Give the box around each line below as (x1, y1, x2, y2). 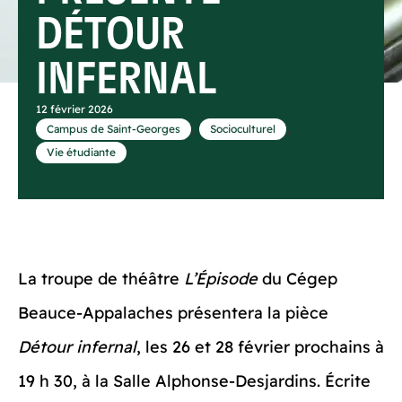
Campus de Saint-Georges (47, 122, 180, 135)
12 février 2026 (36, 102, 113, 116)
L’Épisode (184, 268, 262, 289)
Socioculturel (210, 122, 275, 135)
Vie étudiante (47, 145, 116, 159)
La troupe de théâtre (18, 268, 184, 289)
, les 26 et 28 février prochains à (136, 336, 384, 357)
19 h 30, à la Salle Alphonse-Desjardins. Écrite (18, 371, 371, 391)
